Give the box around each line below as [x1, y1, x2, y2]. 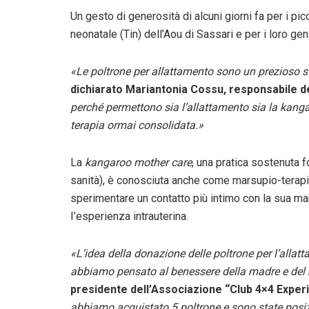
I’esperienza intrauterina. [70, 209, 188, 223]
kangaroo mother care [85, 155, 192, 169]
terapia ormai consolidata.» [70, 118, 203, 132]
